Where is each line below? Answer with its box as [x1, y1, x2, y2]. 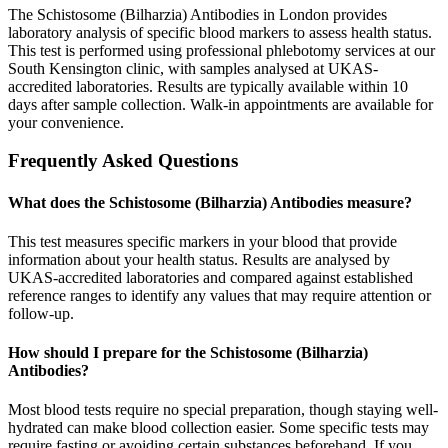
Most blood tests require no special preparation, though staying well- [8, 401, 438, 419]
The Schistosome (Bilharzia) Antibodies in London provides [8, 5, 387, 23]
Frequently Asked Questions [8, 150, 238, 172]
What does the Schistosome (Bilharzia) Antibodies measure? [8, 193, 412, 211]
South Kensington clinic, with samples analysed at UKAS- [8, 59, 378, 77]
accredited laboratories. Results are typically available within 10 [8, 77, 408, 95]
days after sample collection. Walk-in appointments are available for [8, 95, 433, 113]
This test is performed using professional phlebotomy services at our [8, 41, 435, 59]
